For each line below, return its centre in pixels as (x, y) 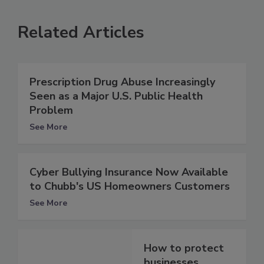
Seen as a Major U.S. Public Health (116, 96)
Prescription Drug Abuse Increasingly (122, 82)
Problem (51, 110)
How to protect (184, 248)
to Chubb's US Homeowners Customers (130, 187)
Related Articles (81, 33)
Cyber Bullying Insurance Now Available (129, 172)
